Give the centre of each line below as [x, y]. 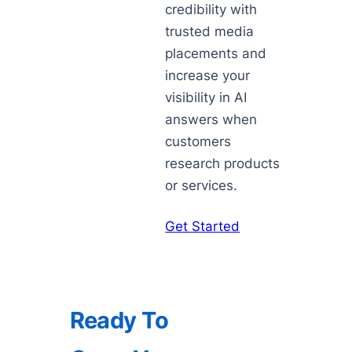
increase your [208, 76]
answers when [211, 120]
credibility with [211, 10]
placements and [216, 54]
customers [198, 142]
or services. [202, 186]
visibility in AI [206, 98]
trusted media [210, 32]
